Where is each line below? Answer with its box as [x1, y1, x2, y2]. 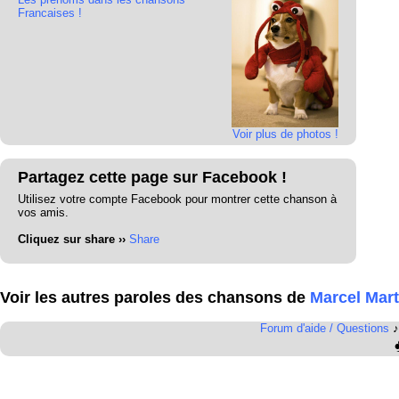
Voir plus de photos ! [232, 126, 338, 141]
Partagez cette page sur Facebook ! [18, 167, 287, 186]
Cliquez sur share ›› [18, 232, 126, 246]
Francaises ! [18, 6, 82, 20]
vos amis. [18, 205, 69, 219]
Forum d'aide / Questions [259, 322, 389, 335]
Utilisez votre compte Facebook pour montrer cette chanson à [18, 191, 337, 206]
